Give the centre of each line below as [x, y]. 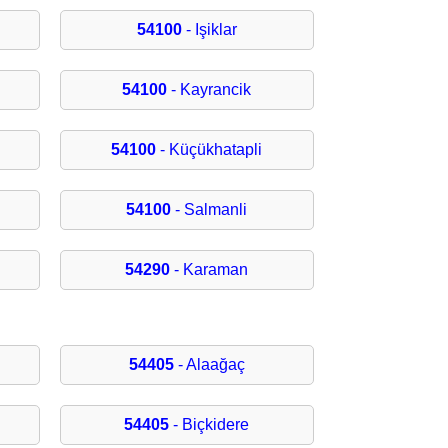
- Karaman [209, 270]
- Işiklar [209, 30]
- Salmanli [209, 210]
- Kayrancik [209, 90]
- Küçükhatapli [209, 150]
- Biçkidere [209, 425]
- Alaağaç [209, 365]
